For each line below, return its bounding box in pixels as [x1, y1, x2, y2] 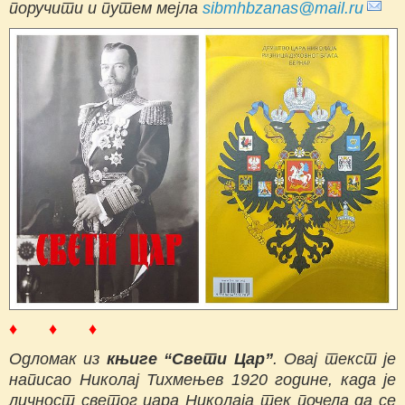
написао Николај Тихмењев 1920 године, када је [9, 371, 396, 390]
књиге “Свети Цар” [106, 350, 273, 369]
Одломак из [9, 350, 107, 369]
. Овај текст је [272, 350, 397, 369]
